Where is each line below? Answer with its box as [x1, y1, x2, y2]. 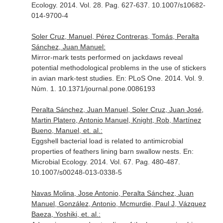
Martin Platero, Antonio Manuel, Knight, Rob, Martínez [31, 116, 201, 124]
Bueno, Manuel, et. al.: [31, 126, 103, 134]
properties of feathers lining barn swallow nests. [31, 147, 183, 155]
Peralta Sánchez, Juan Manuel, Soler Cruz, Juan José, [31, 106, 204, 113]
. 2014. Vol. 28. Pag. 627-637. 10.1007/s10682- [55, 1, 206, 9]
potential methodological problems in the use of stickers [31, 64, 206, 72]
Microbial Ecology [31, 158, 86, 166]
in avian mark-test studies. [31, 74, 116, 82]
